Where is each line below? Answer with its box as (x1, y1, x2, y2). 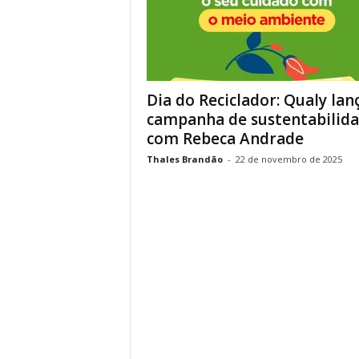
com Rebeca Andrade (146, 128, 304, 149)
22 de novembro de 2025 (235, 153, 342, 165)
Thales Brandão (146, 153, 223, 165)
